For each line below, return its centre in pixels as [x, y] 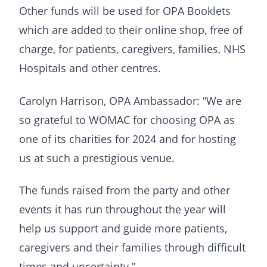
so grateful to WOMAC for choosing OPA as [127, 119]
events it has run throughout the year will [122, 209]
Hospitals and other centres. [90, 68]
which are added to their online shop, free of [131, 30]
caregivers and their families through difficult [132, 248]
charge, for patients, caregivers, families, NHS [132, 49]
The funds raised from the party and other [125, 190]
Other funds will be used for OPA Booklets [125, 11]
